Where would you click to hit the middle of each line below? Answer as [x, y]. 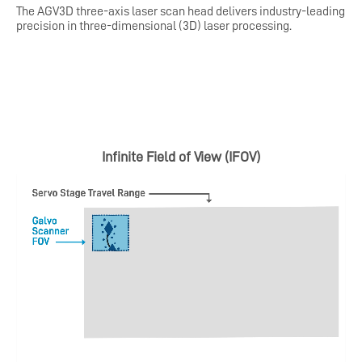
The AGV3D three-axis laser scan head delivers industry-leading [181, 12]
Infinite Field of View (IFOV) [181, 157]
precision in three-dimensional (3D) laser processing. [155, 26]
